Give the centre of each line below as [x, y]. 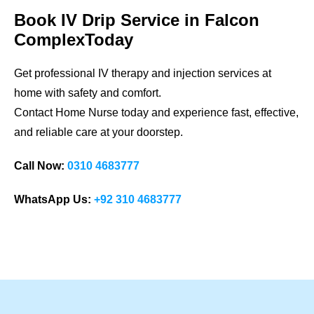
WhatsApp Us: [53, 200]
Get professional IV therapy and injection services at [143, 74]
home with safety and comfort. [88, 93]
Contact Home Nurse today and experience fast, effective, [156, 113]
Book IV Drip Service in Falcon [137, 20]
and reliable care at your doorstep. [98, 132]
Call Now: [39, 166]
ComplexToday [74, 40]
